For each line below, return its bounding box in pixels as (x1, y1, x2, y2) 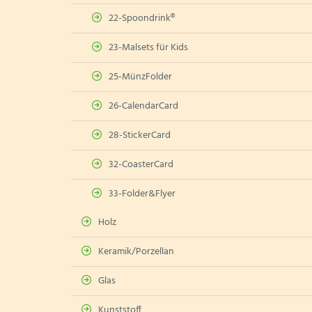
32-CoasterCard (109, 157, 173, 173)
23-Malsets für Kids (109, 40, 188, 56)
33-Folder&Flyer (109, 186, 175, 202)
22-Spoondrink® (109, 10, 175, 26)
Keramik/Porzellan (98, 244, 174, 260)
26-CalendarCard (109, 98, 178, 114)
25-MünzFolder (109, 69, 172, 85)
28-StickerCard (109, 127, 171, 143)
